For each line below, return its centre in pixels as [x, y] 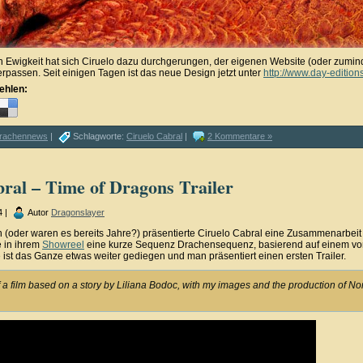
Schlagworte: [100, 136]
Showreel [63, 245]
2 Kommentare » [240, 136]
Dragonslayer [78, 213]
